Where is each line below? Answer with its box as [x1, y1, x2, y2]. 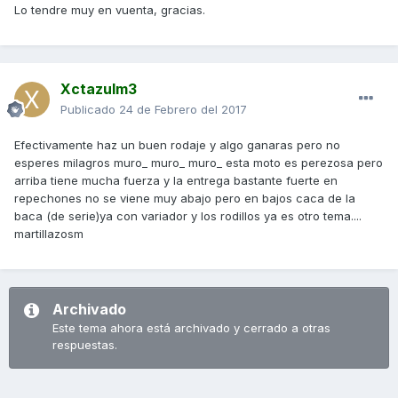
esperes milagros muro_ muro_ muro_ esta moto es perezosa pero [14, 155, 383, 170]
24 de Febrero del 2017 [119, 102, 247, 116]
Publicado [60, 102, 119, 116]
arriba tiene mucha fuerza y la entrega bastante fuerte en [14, 173, 338, 187]
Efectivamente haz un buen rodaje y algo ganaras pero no [14, 138, 340, 152]
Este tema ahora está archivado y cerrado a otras [52, 321, 330, 335]
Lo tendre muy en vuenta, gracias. [14, 3, 205, 17]
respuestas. [52, 338, 117, 352]
